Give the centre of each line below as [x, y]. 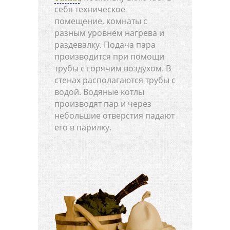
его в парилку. [83, 128]
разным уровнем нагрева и [109, 33]
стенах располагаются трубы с [115, 80]
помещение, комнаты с [101, 21]
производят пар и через [103, 104]
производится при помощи [109, 57]
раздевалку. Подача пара [105, 45]
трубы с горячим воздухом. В [113, 69]
